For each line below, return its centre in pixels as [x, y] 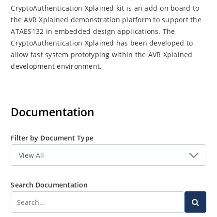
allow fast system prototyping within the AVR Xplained [102, 54]
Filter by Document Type [52, 138]
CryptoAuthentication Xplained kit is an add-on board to [105, 8]
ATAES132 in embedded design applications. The [93, 31]
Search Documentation [49, 185]
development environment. [56, 66]
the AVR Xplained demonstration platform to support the [106, 20]
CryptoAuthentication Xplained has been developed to [102, 43]
